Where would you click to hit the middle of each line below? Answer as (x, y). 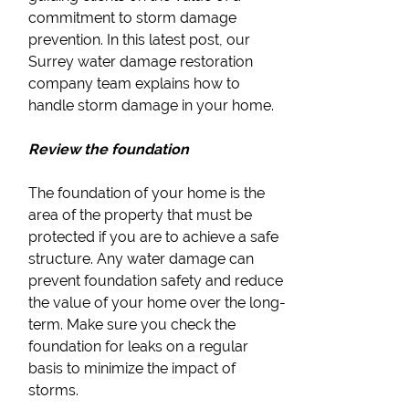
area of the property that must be (141, 215)
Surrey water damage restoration (141, 62)
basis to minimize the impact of (132, 368)
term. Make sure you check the (132, 325)
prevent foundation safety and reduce (156, 281)
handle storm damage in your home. (152, 105)
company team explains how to (135, 84)
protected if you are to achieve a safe (154, 237)
